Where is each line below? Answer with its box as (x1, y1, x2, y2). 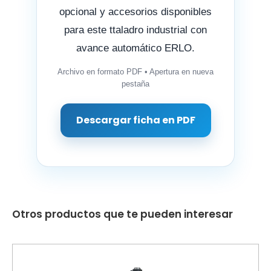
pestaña (122, 79, 149, 88)
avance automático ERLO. (76, 42, 195, 54)
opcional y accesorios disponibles (59, 5, 212, 18)
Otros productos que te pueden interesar (12, 207, 233, 222)
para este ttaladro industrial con (64, 24, 207, 36)
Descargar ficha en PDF (76, 113, 195, 127)
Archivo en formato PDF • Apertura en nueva (57, 67, 214, 76)
